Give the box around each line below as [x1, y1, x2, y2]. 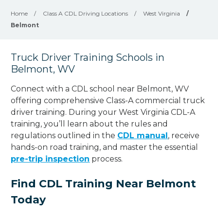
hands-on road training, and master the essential [11, 142, 199, 152]
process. [90, 154, 123, 163]
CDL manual [117, 130, 168, 140]
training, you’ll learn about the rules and [11, 119, 168, 128]
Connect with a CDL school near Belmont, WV [11, 84, 189, 93]
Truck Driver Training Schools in [11, 52, 165, 63]
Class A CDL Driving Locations [43, 10, 128, 17]
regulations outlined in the [11, 130, 118, 140]
